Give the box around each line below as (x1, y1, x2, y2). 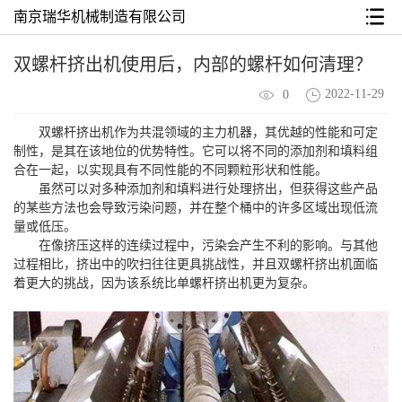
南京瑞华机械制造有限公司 (13, 9, 186, 24)
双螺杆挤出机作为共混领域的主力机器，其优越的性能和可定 (39, 125, 378, 139)
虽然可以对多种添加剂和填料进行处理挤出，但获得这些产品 (39, 181, 378, 196)
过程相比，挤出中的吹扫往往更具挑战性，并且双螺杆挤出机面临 (13, 257, 378, 271)
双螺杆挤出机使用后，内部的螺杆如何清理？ (13, 55, 372, 74)
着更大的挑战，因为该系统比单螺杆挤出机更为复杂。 (13, 275, 315, 290)
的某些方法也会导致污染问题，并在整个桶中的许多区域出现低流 (13, 200, 378, 214)
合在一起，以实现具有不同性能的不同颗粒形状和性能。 (13, 162, 328, 177)
